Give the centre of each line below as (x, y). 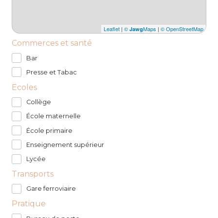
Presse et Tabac (52, 72)
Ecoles (24, 87)
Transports (33, 174)
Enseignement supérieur (65, 145)
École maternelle (54, 116)
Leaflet (112, 29)
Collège (39, 102)
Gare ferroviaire (51, 189)
